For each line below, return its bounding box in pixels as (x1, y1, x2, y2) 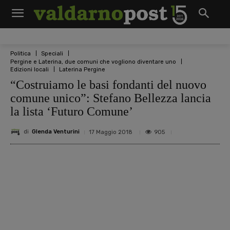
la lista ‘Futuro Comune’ (10, 104, 133, 118)
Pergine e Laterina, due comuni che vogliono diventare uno (10, 58, 176, 65)
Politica (10, 50, 31, 57)
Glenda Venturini (32, 128, 80, 136)
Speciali (41, 50, 63, 57)
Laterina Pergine (59, 66, 105, 73)
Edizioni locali (10, 66, 49, 73)
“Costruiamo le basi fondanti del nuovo (10, 78, 206, 91)
